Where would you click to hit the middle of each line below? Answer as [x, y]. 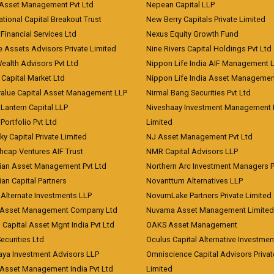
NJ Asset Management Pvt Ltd [199, 137]
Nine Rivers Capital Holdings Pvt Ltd [209, 49]
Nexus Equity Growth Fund [192, 34]
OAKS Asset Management [192, 225]
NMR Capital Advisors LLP [192, 151]
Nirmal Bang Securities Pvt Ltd [198, 93]
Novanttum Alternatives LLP [194, 181]
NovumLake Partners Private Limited [209, 195]
